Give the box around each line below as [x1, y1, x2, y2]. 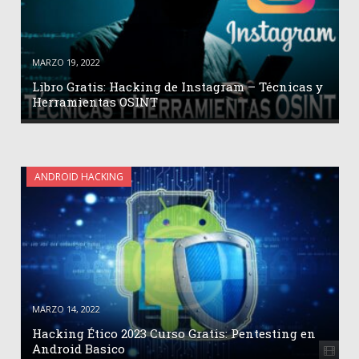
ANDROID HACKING [34, 170, 123, 184]
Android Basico [32, 340, 125, 357]
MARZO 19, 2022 [32, 56, 100, 69]
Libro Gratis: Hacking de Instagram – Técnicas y [32, 79, 323, 95]
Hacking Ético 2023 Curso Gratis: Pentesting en [32, 325, 316, 341]
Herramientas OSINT [32, 94, 158, 111]
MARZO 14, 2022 [32, 302, 100, 315]
